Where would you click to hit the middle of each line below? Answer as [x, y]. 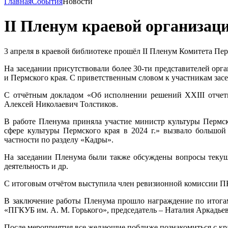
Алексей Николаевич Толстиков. [61, 104]
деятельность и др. [36, 166]
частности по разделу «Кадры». [59, 139]
